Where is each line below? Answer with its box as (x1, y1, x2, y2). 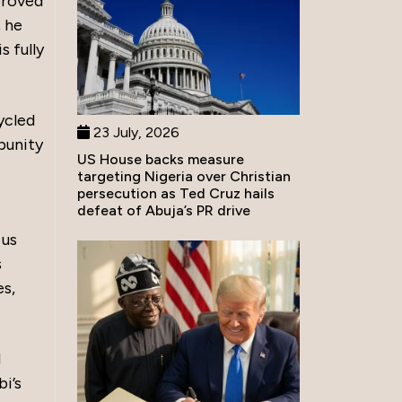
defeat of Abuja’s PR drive (77, 201, 250, 219)
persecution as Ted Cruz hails (77, 184, 275, 202)
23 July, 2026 (90, 123, 179, 141)
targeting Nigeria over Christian (77, 167, 291, 185)
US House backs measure (77, 150, 244, 168)
